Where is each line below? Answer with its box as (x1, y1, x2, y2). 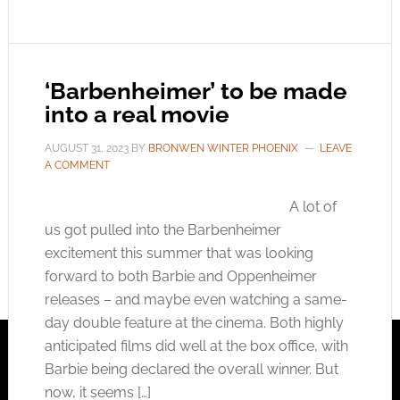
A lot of (288, 198, 337, 215)
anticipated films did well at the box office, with (44, 337, 348, 354)
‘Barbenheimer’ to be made (44, 78, 347, 104)
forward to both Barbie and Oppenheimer (44, 268, 317, 285)
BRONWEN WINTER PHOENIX (147, 142, 298, 154)
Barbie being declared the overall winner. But (44, 361, 338, 378)
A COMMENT (44, 159, 110, 171)
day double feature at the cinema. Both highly (44, 314, 344, 331)
